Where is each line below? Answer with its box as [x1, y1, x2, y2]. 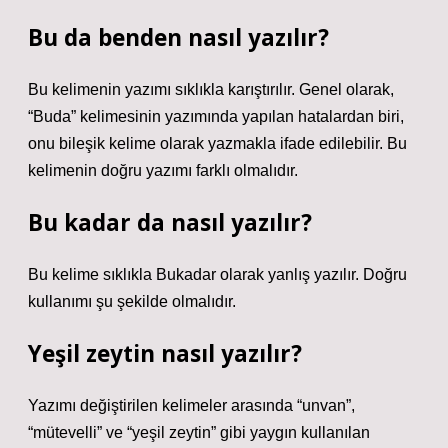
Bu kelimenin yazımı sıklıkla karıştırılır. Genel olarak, [28, 81, 394, 98]
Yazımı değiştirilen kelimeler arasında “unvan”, [28, 397, 355, 414]
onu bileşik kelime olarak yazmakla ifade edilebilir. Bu [28, 135, 407, 152]
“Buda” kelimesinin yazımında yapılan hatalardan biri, [28, 108, 404, 125]
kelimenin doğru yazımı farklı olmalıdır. [28, 162, 298, 179]
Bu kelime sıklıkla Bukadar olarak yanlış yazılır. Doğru [28, 266, 407, 283]
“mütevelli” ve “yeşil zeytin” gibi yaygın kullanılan [28, 424, 370, 441]
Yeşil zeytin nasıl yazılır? [28, 338, 302, 369]
